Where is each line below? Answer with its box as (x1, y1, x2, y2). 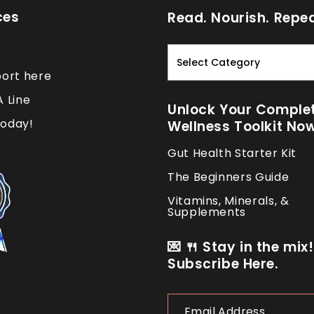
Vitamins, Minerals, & (168, 193, 289, 209)
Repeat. (167, 73, 203, 87)
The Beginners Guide (168, 169, 289, 185)
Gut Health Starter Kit (168, 145, 297, 161)
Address (167, 298, 203, 312)
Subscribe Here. (168, 254, 279, 273)
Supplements (168, 204, 247, 220)
